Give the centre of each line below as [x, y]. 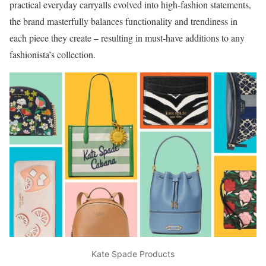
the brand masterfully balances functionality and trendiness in [123, 21]
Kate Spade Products [133, 254]
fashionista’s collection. [53, 54]
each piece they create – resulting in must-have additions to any [127, 37]
